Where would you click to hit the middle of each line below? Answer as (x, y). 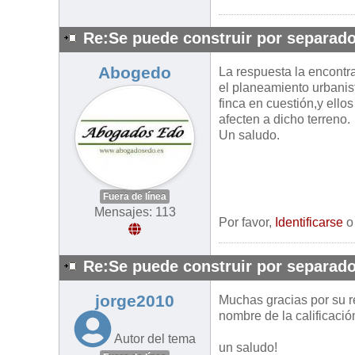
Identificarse (309, 223)
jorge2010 (135, 302)
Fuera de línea (135, 197)
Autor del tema (155, 339)
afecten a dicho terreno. (284, 120)
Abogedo (135, 73)
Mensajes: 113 (135, 212)
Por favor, (247, 223)
